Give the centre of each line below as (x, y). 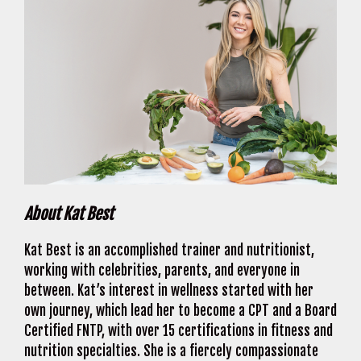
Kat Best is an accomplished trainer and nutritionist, (169, 251)
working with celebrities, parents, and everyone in (162, 271)
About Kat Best (68, 214)
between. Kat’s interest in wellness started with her (169, 291)
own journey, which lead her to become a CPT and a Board (180, 311)
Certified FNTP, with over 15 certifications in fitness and (178, 331)
